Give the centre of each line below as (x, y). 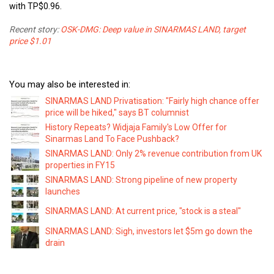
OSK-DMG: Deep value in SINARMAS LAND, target (153, 29)
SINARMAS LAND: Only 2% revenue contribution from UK (154, 153)
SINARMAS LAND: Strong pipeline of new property (141, 180)
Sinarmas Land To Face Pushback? (112, 139)
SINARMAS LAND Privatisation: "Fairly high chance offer (152, 101)
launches (63, 191)
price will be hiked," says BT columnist (117, 112)
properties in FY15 (80, 165)
